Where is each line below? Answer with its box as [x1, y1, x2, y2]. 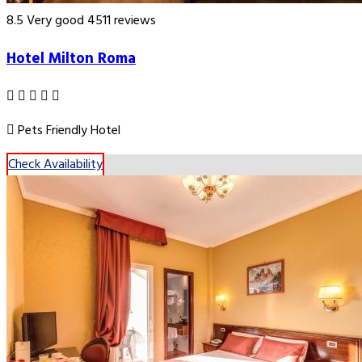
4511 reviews [87, 11, 156, 32]
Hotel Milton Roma [6, 46, 136, 71]
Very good [23, 11, 87, 32]
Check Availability [8, 154, 103, 175]
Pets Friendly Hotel [15, 120, 120, 141]
